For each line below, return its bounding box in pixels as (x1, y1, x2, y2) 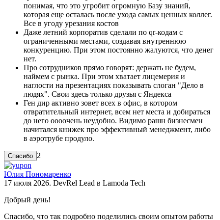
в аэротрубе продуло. (24, 134, 94, 142)
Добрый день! (4, 195, 51, 204)
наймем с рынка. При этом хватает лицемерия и (24, 72, 185, 81)
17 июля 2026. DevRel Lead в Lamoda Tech (4, 178, 145, 187)
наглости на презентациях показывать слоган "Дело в (24, 81, 204, 89)
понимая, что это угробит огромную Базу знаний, (24, 1, 191, 10)
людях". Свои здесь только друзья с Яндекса (24, 89, 171, 98)
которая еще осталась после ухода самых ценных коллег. (24, 10, 212, 19)
